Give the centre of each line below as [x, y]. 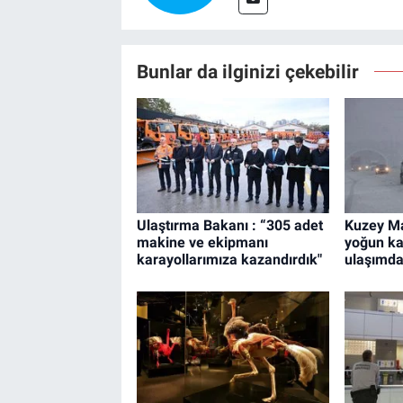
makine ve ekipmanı [202, 243]
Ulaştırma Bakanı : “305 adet [229, 226]
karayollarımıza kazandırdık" [229, 260]
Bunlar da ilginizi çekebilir [247, 71]
